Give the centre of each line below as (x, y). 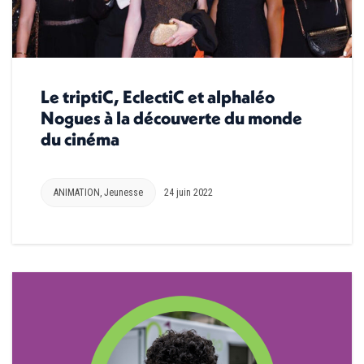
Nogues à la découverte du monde (171, 117)
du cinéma (80, 139)
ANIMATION (77, 192)
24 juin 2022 (188, 192)
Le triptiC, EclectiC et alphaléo (158, 96)
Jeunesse (123, 192)
